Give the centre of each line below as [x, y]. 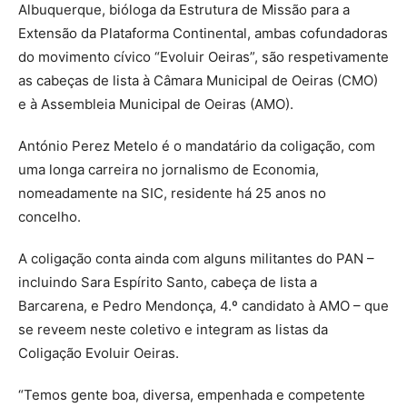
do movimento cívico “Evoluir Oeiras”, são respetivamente [203, 56]
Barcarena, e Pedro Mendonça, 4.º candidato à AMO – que [203, 305]
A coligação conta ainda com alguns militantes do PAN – [196, 258]
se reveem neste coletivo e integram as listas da [173, 329]
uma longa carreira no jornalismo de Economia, [169, 169]
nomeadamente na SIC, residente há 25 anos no [172, 193]
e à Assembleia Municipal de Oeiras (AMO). [156, 104]
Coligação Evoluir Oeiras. [99, 352]
